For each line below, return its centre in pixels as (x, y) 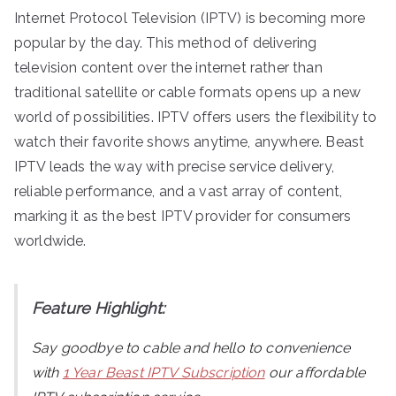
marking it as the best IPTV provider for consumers (183, 216)
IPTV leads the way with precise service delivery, (174, 166)
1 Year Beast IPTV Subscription (164, 372)
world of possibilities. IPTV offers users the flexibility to (196, 117)
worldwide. (50, 240)
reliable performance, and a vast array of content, (179, 191)
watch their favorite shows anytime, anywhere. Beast (190, 141)
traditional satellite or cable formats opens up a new (188, 92)
